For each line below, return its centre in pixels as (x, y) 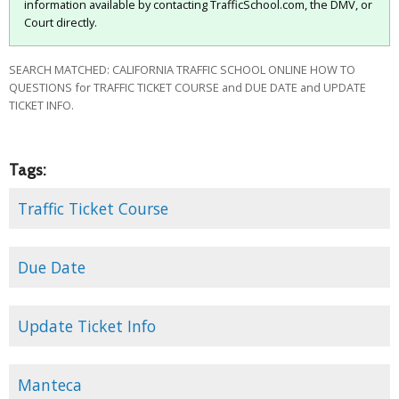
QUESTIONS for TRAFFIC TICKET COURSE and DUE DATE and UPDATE (187, 88)
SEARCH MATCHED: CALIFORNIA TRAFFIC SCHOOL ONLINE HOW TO (182, 70)
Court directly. (61, 23)
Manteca (50, 385)
